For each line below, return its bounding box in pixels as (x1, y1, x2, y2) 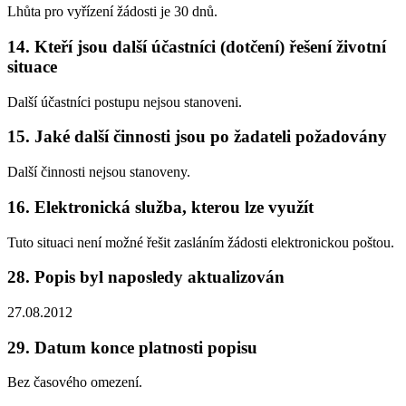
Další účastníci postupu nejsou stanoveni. (7, 93, 242, 110)
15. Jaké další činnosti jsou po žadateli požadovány (7, 127, 387, 147)
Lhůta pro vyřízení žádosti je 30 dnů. (7, 4, 217, 20)
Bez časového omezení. (7, 374, 142, 391)
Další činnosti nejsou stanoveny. (7, 164, 190, 180)
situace (7, 56, 57, 76)
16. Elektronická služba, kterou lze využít (7, 197, 314, 217)
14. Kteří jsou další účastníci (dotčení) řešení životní (7, 36, 386, 56)
